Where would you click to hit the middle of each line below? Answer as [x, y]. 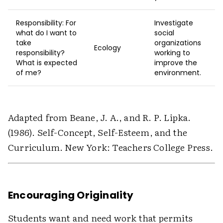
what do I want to [46, 33]
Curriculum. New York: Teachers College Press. [111, 147]
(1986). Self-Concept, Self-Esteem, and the [98, 132]
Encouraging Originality [71, 195]
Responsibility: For [46, 23]
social [164, 33]
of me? [29, 73]
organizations [178, 43]
